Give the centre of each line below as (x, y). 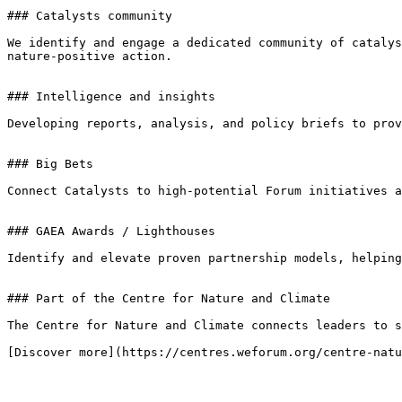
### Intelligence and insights (111, 96)
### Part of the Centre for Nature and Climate (169, 298)
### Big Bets (50, 164)
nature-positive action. (90, 56)
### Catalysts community (90, 16)
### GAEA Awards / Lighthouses (111, 231)
